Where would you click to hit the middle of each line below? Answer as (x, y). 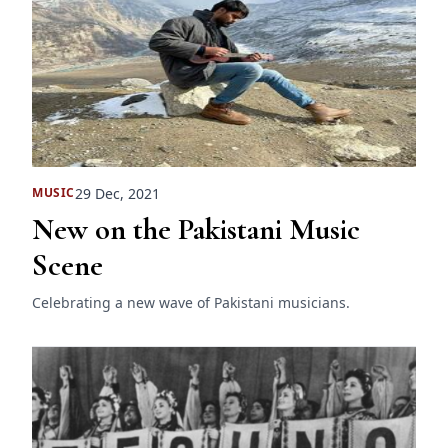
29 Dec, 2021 (117, 193)
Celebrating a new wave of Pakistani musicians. (191, 302)
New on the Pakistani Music (196, 229)
